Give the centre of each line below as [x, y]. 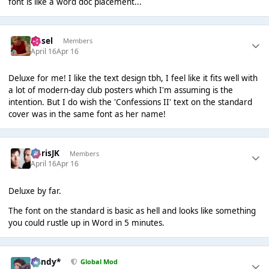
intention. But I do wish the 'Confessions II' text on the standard [130, 102]
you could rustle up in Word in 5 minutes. [86, 223]
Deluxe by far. [35, 191]
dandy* [46, 261]
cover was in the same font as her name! [87, 114]
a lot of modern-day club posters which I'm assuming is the [120, 90]
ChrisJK [45, 153]
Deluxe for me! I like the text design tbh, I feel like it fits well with [133, 78]
